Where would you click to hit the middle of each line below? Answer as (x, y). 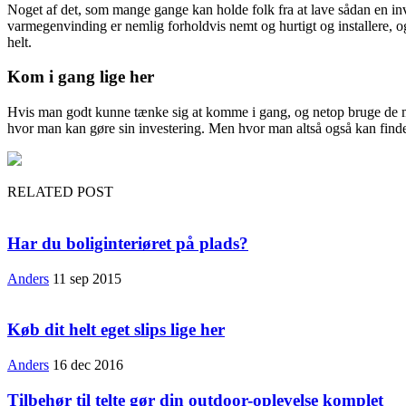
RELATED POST (60, 192)
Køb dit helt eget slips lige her (116, 330)
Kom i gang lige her (81, 77)
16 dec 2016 (88, 365)
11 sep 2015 (87, 278)
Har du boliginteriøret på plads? (128, 243)
